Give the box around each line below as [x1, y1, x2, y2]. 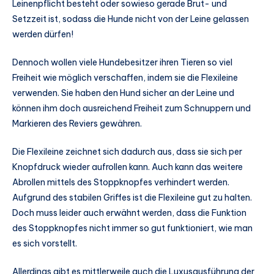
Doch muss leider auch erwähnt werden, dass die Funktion [12, 207, 246, 218]
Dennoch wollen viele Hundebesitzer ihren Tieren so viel [12, 57, 232, 68]
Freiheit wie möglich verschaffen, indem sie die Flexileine [12, 72, 238, 84]
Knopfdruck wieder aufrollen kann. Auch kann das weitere [12, 161, 243, 172]
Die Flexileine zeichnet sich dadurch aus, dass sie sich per [12, 146, 242, 157]
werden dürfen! [12, 29, 73, 40]
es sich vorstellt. [12, 237, 77, 249]
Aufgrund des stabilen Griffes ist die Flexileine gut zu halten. [12, 191, 252, 203]
